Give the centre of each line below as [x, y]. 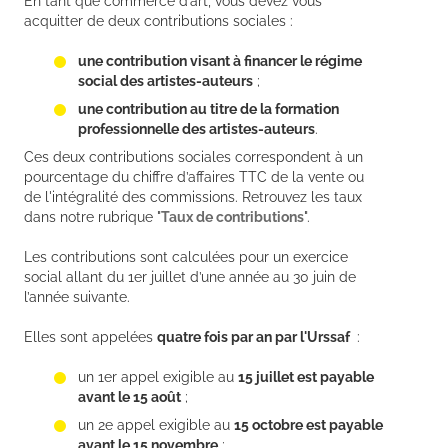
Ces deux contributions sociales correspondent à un [193, 157]
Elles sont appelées [90, 337]
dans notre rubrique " [92, 217]
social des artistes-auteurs [165, 81]
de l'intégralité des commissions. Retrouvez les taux [193, 197]
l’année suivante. [77, 297]
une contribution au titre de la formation [208, 109]
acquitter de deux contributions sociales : [158, 21]
